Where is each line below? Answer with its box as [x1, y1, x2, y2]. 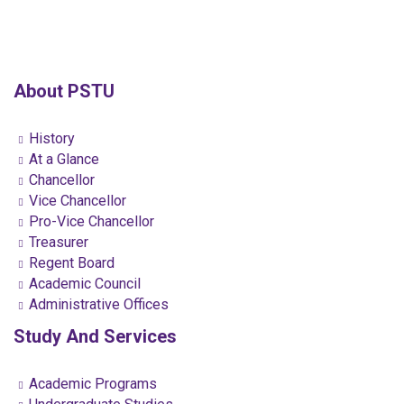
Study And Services [14, 326, 177, 347]
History [25, 130, 75, 147]
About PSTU [14, 80, 115, 102]
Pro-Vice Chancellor [25, 213, 154, 230]
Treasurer [25, 234, 88, 251]
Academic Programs [25, 375, 157, 392]
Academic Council [25, 275, 141, 292]
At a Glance [25, 151, 99, 168]
